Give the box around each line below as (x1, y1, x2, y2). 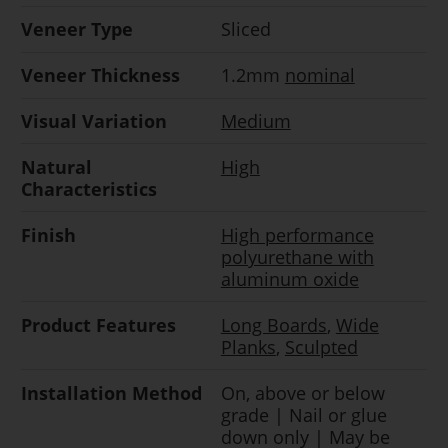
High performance (220, 222, 374, 247)
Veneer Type (20, 17, 133, 42)
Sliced (220, 17, 271, 42)
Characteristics (20, 176, 157, 201)
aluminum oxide (220, 266, 359, 291)
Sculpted (284, 334, 358, 359)
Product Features (20, 312, 176, 337)
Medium (220, 109, 291, 134)
